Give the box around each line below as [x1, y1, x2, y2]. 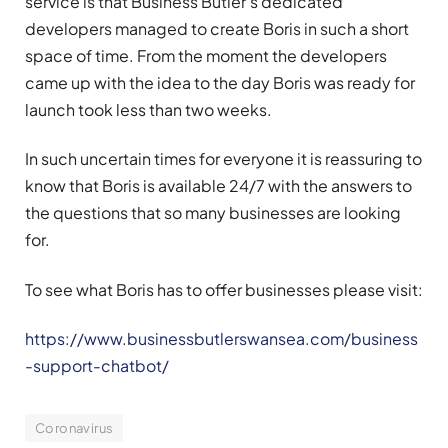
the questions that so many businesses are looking [25, 202, 401, 224]
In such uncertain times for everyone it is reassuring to [25, 148, 422, 170]
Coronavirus [35, 419, 114, 436]
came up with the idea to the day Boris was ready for [25, 71, 415, 93]
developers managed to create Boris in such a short [25, 17, 409, 39]
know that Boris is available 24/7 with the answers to [25, 175, 412, 197]
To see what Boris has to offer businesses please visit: [25, 278, 423, 300]
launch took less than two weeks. [25, 98, 272, 120]
